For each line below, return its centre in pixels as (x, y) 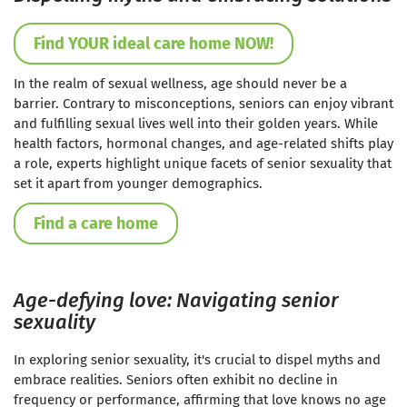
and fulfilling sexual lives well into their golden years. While (196, 124)
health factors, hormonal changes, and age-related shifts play (203, 144)
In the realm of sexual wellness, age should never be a (180, 84)
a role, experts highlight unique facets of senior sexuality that (203, 164)
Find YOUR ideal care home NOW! (154, 44)
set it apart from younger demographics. (138, 184)
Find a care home (96, 224)
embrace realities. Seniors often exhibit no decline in (176, 380)
